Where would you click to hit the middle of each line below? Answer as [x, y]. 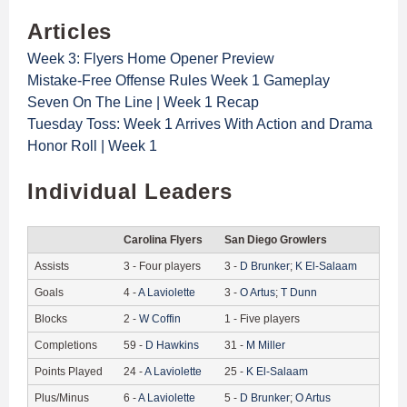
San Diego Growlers [276, 239]
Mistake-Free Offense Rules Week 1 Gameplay [179, 80]
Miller [272, 345]
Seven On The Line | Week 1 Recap [143, 102]
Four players [170, 266]
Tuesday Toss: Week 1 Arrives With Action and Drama [200, 124]
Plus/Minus [62, 397]
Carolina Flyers [163, 239]
